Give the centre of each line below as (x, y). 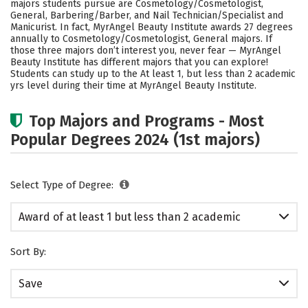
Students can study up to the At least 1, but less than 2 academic (153, 74)
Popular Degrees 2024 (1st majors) (135, 140)
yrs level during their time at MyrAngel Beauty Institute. (133, 86)
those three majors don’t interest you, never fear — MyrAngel (146, 51)
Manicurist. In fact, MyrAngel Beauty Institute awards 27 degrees (152, 27)
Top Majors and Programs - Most (146, 121)
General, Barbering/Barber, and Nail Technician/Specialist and (147, 15)
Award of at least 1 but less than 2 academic (130, 217)
